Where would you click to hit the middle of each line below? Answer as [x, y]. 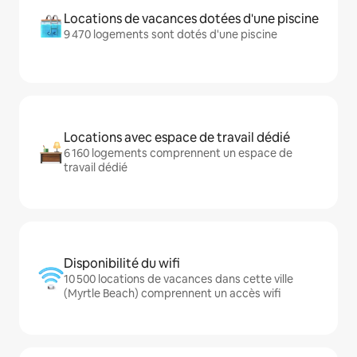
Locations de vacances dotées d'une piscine [191, 19]
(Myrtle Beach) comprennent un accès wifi [172, 293]
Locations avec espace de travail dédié [177, 137]
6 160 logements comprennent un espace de [178, 153]
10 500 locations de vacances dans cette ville [178, 279]
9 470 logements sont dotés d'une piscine [171, 34]
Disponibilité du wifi [122, 263]
